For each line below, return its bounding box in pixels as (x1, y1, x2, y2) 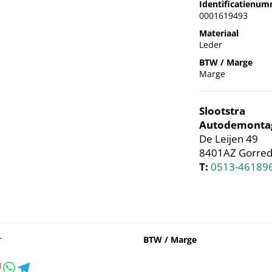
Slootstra (199, 104, 245, 118)
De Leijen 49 (199, 132, 258, 146)
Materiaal (199, 27, 239, 39)
